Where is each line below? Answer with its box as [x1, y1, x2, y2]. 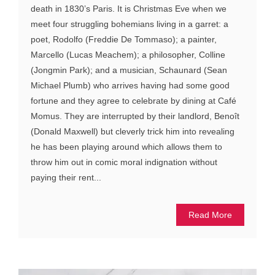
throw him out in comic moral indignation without [31, 157, 217, 168]
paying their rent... [31, 172, 101, 183]
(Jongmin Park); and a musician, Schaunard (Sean [31, 65, 227, 76]
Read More [188, 210, 232, 220]
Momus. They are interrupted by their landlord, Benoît [31, 111, 239, 122]
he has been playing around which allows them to [31, 142, 222, 152]
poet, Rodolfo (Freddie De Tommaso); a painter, [31, 34, 217, 45]
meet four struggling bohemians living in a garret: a [31, 19, 228, 29]
